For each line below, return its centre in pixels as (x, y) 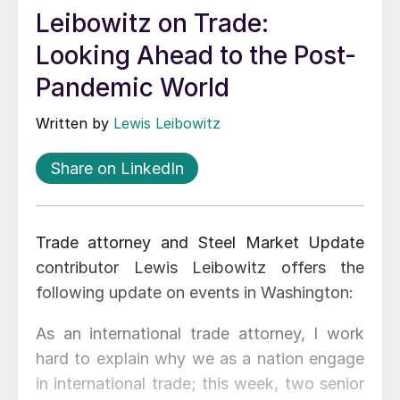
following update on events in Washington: (195, 293)
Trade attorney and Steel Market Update (200, 243)
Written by (75, 124)
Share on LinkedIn (117, 169)
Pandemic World (133, 88)
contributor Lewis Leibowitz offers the (200, 268)
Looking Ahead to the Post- (196, 56)
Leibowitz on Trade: (152, 24)
